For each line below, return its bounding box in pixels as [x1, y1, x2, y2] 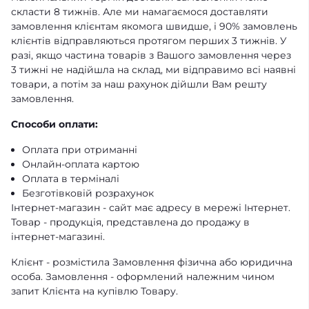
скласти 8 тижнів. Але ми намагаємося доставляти [11, 6, 268, 18]
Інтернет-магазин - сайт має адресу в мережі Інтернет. [11, 201, 290, 214]
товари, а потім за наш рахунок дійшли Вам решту [11, 78, 267, 90]
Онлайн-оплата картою [22, 158, 139, 170]
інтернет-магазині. [11, 230, 105, 243]
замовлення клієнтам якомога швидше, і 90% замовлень [11, 20, 297, 32]
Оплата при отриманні [22, 143, 137, 156]
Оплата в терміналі [22, 172, 119, 185]
